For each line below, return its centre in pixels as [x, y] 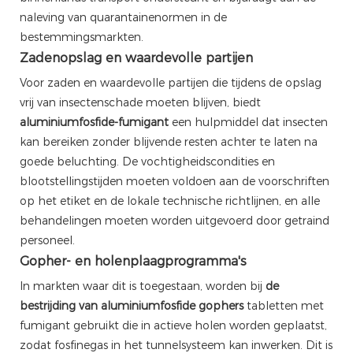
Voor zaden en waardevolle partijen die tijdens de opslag [171, 82]
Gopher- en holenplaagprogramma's [133, 261]
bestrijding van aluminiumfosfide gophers [132, 305]
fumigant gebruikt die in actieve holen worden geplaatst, [173, 325]
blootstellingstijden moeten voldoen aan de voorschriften [175, 181]
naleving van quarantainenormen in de [123, 17]
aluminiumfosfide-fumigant [94, 122]
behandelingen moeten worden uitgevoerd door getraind [175, 220]
